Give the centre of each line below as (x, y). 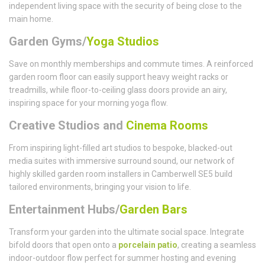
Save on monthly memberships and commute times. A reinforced (131, 64)
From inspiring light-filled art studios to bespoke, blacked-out (121, 148)
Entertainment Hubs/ (64, 209)
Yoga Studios (123, 41)
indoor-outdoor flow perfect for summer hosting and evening (122, 258)
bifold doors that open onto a (64, 245)
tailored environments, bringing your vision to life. (100, 187)
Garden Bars (153, 209)
